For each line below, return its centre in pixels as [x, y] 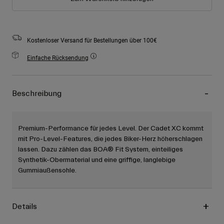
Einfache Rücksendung [58, 58]
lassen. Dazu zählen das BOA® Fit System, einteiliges [100, 150]
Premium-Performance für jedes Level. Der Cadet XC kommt [111, 129]
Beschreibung [37, 94]
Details [24, 207]
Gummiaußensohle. [47, 171]
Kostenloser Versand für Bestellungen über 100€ [92, 40]
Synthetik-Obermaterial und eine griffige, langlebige [97, 160]
